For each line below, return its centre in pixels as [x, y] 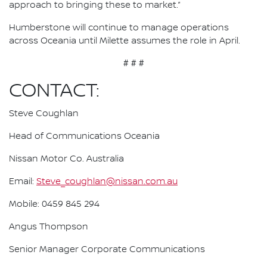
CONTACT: [54, 91]
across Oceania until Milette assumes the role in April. [125, 41]
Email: [23, 181]
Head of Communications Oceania [84, 136]
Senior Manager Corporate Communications [107, 249]
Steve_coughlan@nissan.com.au [107, 181]
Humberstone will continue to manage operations [119, 28]
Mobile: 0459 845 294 [54, 204]
